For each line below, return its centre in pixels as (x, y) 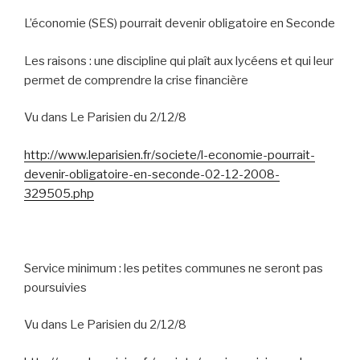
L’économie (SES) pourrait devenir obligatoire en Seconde (180, 23)
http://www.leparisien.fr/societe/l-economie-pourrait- (170, 155)
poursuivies (55, 287)
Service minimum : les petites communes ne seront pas (174, 268)
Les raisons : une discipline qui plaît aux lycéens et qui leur (179, 61)
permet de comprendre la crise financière (136, 80)
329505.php (59, 193)
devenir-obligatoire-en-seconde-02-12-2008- (152, 174)
